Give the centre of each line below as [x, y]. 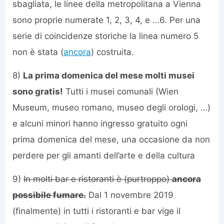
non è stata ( [38, 52]
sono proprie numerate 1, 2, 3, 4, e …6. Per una [106, 20]
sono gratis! [38, 91]
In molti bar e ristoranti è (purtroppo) [98, 179]
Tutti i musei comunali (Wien [121, 91]
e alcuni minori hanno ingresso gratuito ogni [100, 123]
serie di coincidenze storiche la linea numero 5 [105, 36]
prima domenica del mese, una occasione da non [111, 139]
